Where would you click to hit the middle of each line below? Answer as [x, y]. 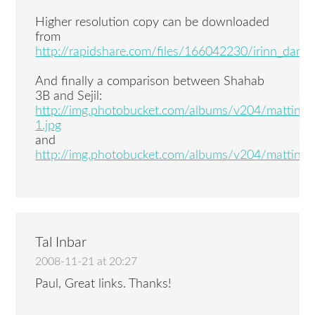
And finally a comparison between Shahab [150, 81]
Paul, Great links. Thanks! [104, 284]
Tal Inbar [61, 242]
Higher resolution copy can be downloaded [153, 22]
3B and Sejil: [69, 96]
